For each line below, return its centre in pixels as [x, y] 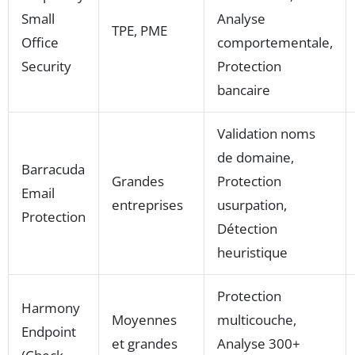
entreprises [147, 204]
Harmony [51, 307]
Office [40, 42]
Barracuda [53, 169]
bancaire [244, 90]
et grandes [145, 343]
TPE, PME [139, 30]
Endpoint [49, 331]
